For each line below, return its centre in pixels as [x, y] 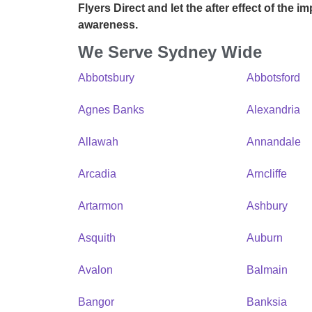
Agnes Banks [111, 109]
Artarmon [101, 205]
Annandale [274, 141]
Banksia [267, 302]
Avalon [95, 270]
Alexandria [274, 109]
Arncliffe [267, 173]
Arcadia [97, 173]
